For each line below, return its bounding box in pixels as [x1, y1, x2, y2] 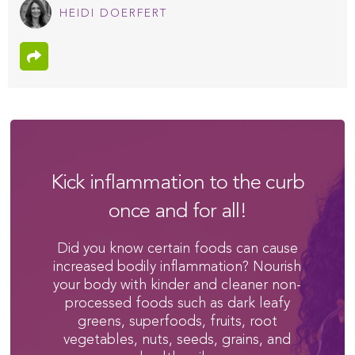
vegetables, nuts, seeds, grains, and [63, 332, 292, 347]
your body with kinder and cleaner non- [53, 277, 302, 292]
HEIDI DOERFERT [59, 7, 167, 19]
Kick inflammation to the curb [51, 172, 304, 193]
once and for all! [108, 200, 247, 222]
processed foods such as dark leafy [64, 296, 290, 311]
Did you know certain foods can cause [56, 241, 298, 256]
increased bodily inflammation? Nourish [53, 259, 302, 274]
